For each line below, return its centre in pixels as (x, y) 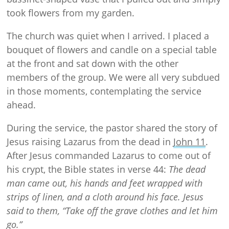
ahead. (21, 105)
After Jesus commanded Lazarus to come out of (109, 156)
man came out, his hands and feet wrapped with (105, 183)
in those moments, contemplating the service (104, 91)
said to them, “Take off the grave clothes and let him (112, 211)
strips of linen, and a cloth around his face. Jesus (105, 197)
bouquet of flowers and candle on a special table (112, 50)
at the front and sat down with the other (93, 64)
